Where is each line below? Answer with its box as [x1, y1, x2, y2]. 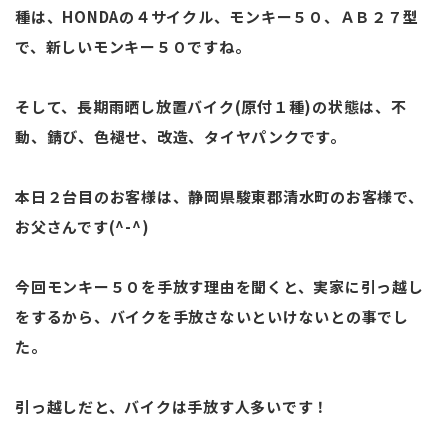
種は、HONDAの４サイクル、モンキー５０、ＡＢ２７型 [15, 5, 419, 27]
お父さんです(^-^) [15, 215, 150, 237]
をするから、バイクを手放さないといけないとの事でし [15, 305, 409, 327]
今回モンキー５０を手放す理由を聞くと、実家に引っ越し [15, 275, 424, 297]
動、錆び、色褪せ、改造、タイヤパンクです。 [15, 125, 346, 147]
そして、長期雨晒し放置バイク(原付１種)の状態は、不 [15, 95, 407, 117]
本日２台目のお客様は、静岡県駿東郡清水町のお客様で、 [15, 185, 424, 207]
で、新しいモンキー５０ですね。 [15, 35, 251, 57]
